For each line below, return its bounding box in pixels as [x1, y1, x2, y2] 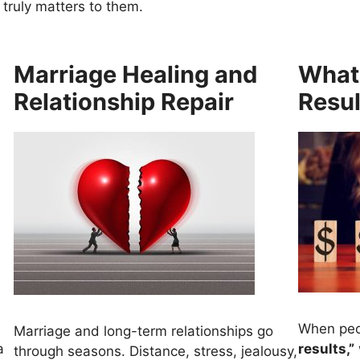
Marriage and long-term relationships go [14, 322, 274, 339]
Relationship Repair [14, 88, 235, 117]
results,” [297, 340, 354, 357]
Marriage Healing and [14, 60, 258, 89]
